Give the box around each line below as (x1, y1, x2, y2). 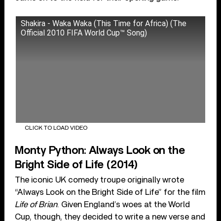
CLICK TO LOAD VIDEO (24, 124, 87, 131)
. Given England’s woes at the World (57, 200, 190, 209)
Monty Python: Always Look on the (15, 145, 185, 156)
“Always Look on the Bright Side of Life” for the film (15, 188, 206, 197)
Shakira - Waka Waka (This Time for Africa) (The (21, 19, 187, 29)
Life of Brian (15, 200, 58, 209)
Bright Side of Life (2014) (15, 159, 138, 171)
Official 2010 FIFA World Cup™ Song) (21, 28, 147, 38)
